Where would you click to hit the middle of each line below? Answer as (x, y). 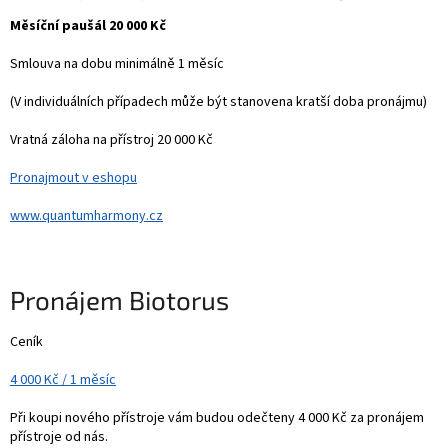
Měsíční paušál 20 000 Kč (88, 25)
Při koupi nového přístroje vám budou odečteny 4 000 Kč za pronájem (217, 418)
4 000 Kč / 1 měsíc (63, 380)
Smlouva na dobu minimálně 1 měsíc (117, 63)
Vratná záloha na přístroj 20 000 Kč (111, 139)
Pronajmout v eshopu (73, 177)
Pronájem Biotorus (119, 299)
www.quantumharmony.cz (86, 215)
